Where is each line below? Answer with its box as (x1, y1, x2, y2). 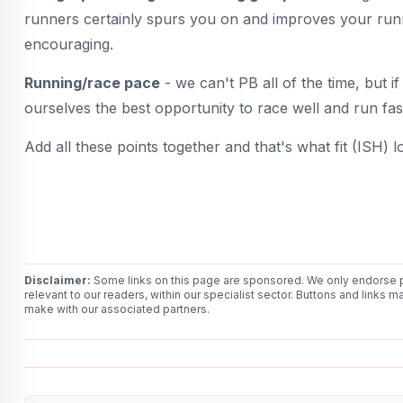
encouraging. (24, 35, 113, 54)
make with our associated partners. (24, 302, 210, 317)
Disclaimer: (24, 273, 91, 288)
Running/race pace (24, 74, 160, 93)
